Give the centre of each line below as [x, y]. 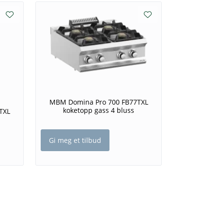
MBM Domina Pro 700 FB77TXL [99, 102]
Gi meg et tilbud [75, 140]
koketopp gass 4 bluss [99, 110]
